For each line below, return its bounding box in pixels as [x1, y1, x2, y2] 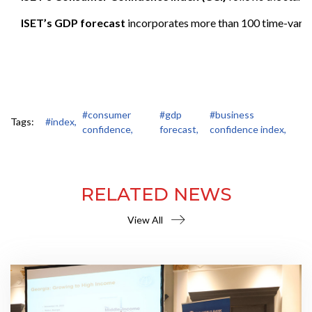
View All [127, 213, 163, 226]
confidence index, [209, 123, 286, 135]
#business [209, 108, 254, 120]
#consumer [82, 108, 131, 120]
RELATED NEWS [80, 182, 232, 205]
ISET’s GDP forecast [21, 15, 125, 29]
